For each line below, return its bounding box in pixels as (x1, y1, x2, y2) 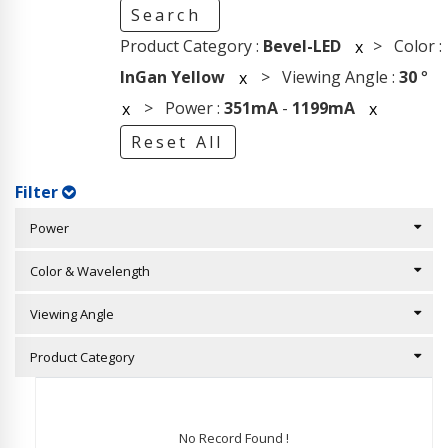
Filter (15, 181, 63, 203)
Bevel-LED (262, 34, 341, 57)
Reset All (130, 131, 224, 153)
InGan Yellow (119, 65, 225, 88)
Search (130, 4, 208, 26)
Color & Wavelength (21, 262, 150, 280)
